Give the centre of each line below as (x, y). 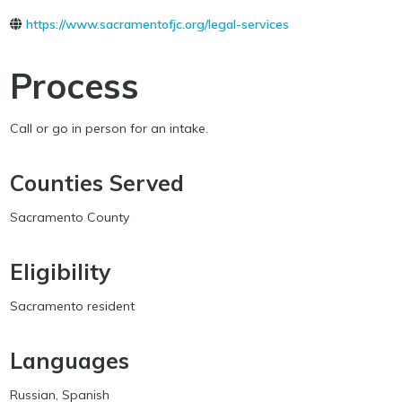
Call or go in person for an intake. (109, 128)
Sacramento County (69, 217)
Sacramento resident (72, 306)
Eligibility (60, 271)
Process (74, 86)
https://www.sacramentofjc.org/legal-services (157, 24)
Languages (69, 360)
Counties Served (96, 183)
